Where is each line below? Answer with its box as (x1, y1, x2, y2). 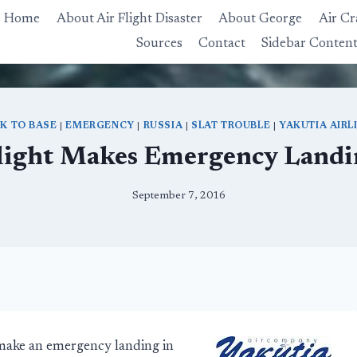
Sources (135, 37, 182, 51)
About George (218, 13, 303, 27)
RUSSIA (143, 121, 183, 131)
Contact (198, 37, 245, 51)
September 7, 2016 (131, 190, 226, 202)
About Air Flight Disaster (56, 13, 202, 27)
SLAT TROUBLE (191, 121, 271, 131)
